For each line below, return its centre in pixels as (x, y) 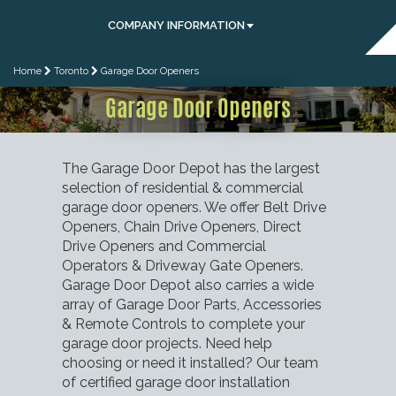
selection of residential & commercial (183, 187)
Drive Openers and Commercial (164, 246)
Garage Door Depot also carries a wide (188, 285)
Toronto (71, 71)
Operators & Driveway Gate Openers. (183, 265)
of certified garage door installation (176, 382)
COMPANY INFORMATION (176, 25)
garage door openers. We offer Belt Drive (194, 207)
